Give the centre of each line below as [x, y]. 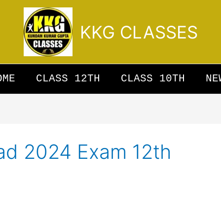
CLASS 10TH [153, 79]
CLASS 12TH [68, 79]
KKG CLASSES [139, 32]
